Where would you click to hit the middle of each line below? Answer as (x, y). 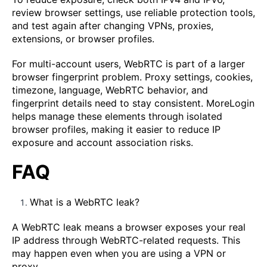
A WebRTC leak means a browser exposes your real (129, 227)
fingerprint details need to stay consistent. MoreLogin (133, 103)
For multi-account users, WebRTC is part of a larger (128, 64)
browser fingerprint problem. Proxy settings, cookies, (132, 77)
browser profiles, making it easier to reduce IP (116, 130)
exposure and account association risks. (103, 143)
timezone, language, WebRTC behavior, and (110, 90)
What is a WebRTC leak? (85, 202)
